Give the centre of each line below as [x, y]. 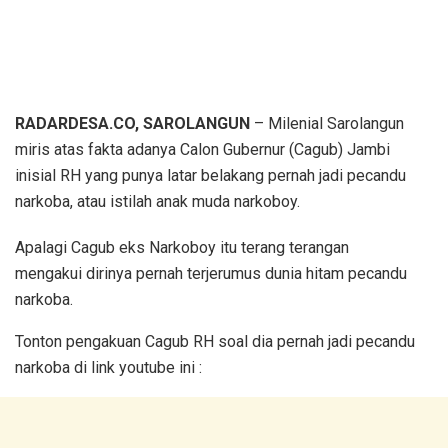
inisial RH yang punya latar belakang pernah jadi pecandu [210, 175]
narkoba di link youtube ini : [108, 367]
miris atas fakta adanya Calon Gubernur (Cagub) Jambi [202, 149]
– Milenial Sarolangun [327, 123]
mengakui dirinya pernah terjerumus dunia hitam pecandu [211, 273]
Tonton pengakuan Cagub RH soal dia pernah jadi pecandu [215, 341]
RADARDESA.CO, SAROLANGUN [132, 123]
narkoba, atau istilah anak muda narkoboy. [157, 201]
